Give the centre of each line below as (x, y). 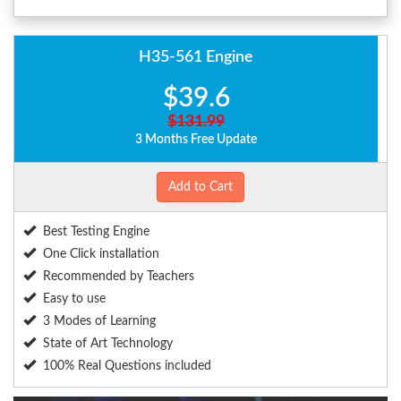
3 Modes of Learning (99, 322)
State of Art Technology (108, 344)
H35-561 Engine (196, 58)
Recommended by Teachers (119, 277)
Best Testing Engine (96, 232)
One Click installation (101, 255)
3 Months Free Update (196, 140)
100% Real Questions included (127, 367)
